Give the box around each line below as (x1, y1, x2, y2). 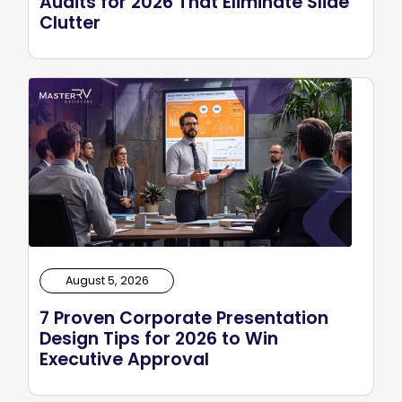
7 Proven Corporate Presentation (39, 306, 328, 331)
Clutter (39, 11, 100, 36)
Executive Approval (39, 347, 209, 372)
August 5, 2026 (65, 273, 149, 289)
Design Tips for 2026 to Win (39, 327, 278, 352)
